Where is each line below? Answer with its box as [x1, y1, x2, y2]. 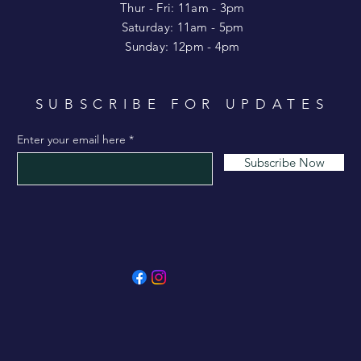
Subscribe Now [243, 154, 325, 170]
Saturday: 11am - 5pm [121, 19, 244, 35]
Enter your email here [17, 131, 126, 147]
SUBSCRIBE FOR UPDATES [35, 95, 330, 112]
